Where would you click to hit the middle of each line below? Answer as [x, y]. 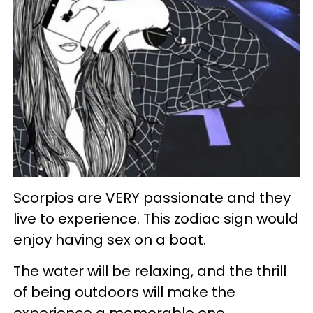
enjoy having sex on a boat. [110, 240]
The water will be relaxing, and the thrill [150, 271]
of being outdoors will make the [124, 292]
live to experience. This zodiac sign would [156, 219]
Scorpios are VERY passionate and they [152, 198]
